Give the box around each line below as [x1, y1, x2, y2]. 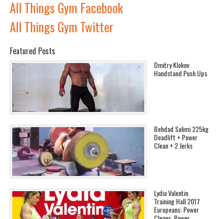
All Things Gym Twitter [10, 17, 113, 36]
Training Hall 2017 [154, 196, 200, 206]
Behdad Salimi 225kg [154, 123, 209, 134]
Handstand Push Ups [154, 67, 207, 78]
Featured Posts [10, 44, 55, 57]
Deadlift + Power [154, 131, 197, 142]
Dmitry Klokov [154, 59, 189, 70]
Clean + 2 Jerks [154, 140, 193, 151]
